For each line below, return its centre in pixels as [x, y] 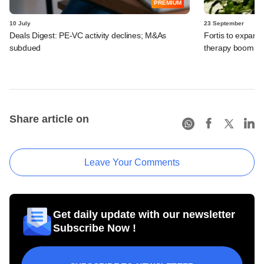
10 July [20, 24]
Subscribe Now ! [95, 228]
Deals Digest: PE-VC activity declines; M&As [88, 36]
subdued [25, 48]
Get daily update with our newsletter [144, 215]
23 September [224, 24]
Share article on [49, 119]
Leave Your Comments [132, 163]
